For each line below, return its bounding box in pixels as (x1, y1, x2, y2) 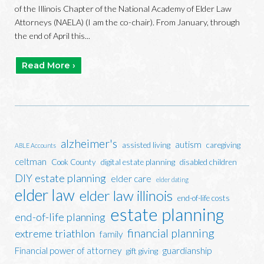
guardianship (163, 245, 212, 256)
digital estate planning (101, 157, 175, 167)
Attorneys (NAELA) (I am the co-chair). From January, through (15, 17, 240, 28)
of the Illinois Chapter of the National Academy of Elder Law (15, 4, 232, 14)
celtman (15, 156, 47, 167)
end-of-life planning (15, 210, 105, 223)
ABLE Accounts (15, 141, 56, 149)
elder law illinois (80, 186, 173, 204)
